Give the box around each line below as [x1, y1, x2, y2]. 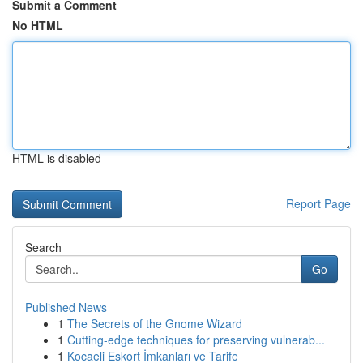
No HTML [12, 17, 63, 33]
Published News [25, 299, 107, 315]
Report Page [286, 195, 351, 211]
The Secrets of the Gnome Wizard [67, 315, 242, 331]
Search [25, 239, 62, 255]
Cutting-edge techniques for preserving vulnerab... [67, 331, 325, 348]
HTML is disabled [12, 150, 101, 166]
